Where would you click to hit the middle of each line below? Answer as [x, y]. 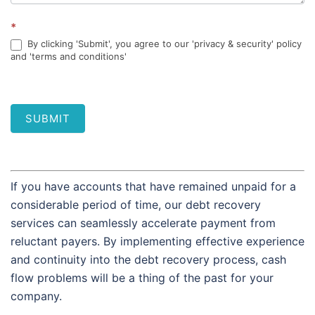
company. [36, 296]
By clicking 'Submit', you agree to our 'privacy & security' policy [163, 44]
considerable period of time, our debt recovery [136, 204]
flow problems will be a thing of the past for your [142, 277]
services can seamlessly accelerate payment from [143, 223]
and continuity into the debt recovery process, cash [148, 259]
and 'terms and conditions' [69, 56]
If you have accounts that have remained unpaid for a [153, 186]
